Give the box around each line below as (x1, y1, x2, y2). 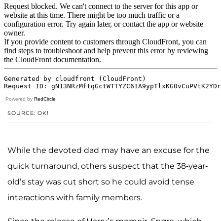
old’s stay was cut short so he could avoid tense (7, 177, 194, 186)
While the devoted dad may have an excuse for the (7, 145, 210, 155)
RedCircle (34, 96, 56, 102)
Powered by (5, 96, 34, 102)
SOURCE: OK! (7, 109, 49, 116)
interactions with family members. (7, 192, 142, 202)
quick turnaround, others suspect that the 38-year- (7, 161, 208, 171)
